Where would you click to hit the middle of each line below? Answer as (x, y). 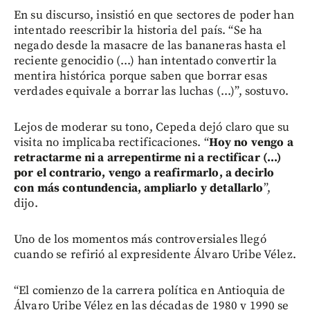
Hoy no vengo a (251, 143)
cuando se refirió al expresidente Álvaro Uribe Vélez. (155, 255)
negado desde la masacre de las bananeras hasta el (150, 46)
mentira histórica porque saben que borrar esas (140, 76)
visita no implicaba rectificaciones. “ (111, 143)
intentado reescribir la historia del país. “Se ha (138, 31)
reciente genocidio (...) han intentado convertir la (146, 61)
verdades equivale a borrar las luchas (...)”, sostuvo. (152, 92)
